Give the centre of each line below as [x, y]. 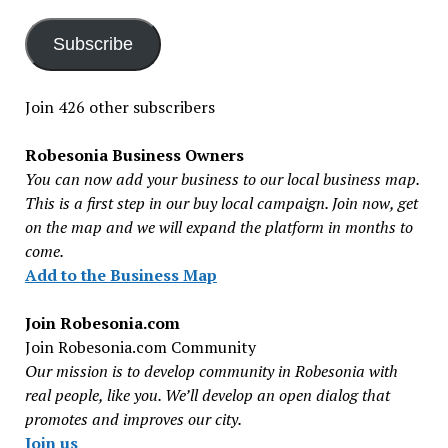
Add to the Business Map [120, 275]
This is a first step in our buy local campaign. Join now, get [221, 203]
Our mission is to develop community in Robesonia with [211, 371]
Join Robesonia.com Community [140, 347]
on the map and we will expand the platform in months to [218, 227]
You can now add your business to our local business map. [221, 179]
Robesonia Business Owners [134, 155]
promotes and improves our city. [133, 419]
